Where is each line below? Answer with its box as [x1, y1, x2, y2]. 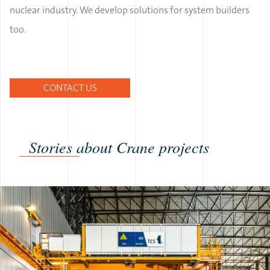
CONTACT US [43, 81, 97, 95]
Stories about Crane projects [29, 136, 209, 158]
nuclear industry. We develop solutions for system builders [10, 4, 250, 17]
